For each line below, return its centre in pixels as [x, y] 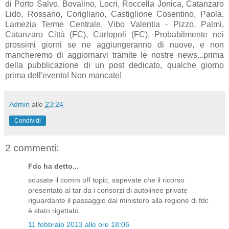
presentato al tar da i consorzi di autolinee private [108, 190]
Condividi [28, 120]
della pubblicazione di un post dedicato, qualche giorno [114, 65]
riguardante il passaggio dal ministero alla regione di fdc [118, 201]
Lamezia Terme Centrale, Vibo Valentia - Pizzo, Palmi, [114, 24]
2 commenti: [32, 148]
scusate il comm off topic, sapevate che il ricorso [106, 180]
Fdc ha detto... [53, 166]
